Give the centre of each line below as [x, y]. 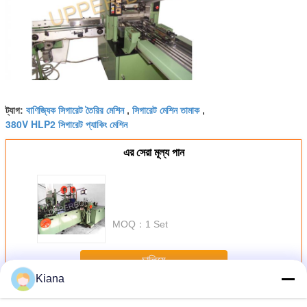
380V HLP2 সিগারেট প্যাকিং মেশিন [66, 124]
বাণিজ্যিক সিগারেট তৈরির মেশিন [75, 110]
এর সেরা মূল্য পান [153, 153]
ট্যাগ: [16, 111]
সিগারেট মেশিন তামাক [166, 110]
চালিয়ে [153, 260]
